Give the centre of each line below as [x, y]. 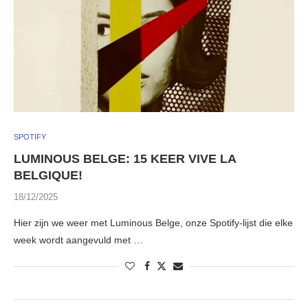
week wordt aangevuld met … [78, 240]
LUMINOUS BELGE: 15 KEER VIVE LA [125, 159]
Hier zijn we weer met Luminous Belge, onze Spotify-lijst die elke [153, 223]
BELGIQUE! [48, 176]
